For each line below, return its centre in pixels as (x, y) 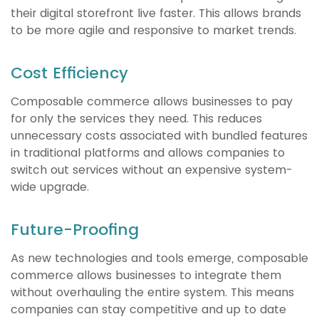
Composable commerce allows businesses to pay (152, 102)
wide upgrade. (50, 187)
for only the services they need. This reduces (136, 119)
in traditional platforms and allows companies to (148, 153)
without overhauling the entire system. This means (152, 293)
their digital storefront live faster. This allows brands (156, 14)
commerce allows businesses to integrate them (146, 276)
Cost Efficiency (69, 73)
